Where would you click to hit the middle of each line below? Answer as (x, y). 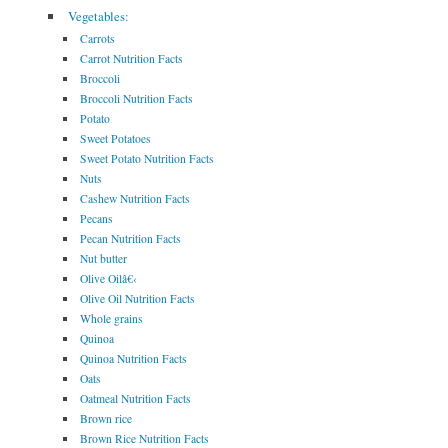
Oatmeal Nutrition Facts (136, 399)
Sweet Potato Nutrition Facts (147, 159)
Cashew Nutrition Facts (135, 199)
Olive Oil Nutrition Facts (138, 299)
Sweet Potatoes (116, 139)
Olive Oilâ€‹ (109, 279)
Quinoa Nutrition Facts (134, 359)
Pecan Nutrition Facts (131, 239)
